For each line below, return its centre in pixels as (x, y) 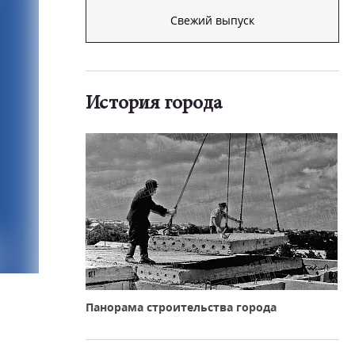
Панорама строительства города (181, 307)
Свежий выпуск (212, 20)
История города (154, 104)
